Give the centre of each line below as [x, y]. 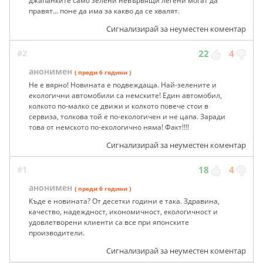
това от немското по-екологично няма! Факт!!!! [109, 127]
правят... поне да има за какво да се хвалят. [104, 11]
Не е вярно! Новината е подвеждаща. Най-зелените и [123, 85]
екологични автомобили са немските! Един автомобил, [125, 96]
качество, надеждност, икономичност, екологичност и [123, 212]
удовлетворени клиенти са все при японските [109, 222]
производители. [57, 233]
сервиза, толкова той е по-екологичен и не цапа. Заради [127, 117]
